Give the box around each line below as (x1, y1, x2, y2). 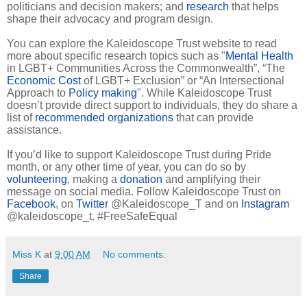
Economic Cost (7, 74, 81, 86)
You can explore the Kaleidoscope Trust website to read (7, 37, 277, 49)
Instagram (241, 197, 289, 210)
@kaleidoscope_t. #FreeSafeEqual (7, 210, 177, 222)
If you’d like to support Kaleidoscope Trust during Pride (7, 148, 271, 160)
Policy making (69, 86, 137, 99)
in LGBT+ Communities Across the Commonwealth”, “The (7, 62, 285, 74)
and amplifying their (162, 173, 260, 185)
